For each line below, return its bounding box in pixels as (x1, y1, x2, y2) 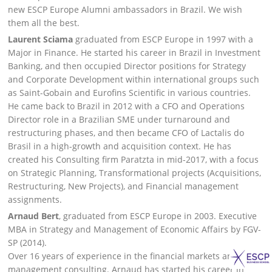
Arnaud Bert (8, 209, 59, 222)
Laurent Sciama (8, 33, 73, 45)
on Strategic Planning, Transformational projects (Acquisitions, (8, 166, 262, 178)
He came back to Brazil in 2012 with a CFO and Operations (8, 100, 245, 112)
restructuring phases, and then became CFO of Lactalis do (8, 126, 245, 138)
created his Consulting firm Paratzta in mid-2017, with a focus (8, 153, 259, 165)
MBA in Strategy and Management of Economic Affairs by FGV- (8, 223, 262, 235)
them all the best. (8, 16, 80, 29)
